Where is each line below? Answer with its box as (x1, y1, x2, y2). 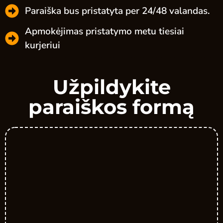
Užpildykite (52, 75, 171, 100)
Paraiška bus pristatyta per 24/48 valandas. (25, 4, 210, 18)
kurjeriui (25, 39, 60, 52)
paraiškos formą (28, 95, 195, 119)
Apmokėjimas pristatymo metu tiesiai (25, 25, 184, 38)
